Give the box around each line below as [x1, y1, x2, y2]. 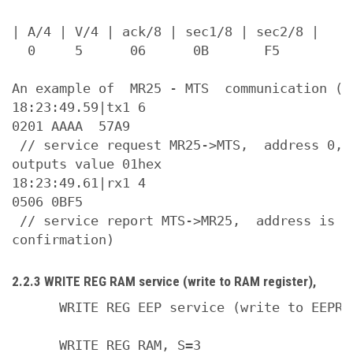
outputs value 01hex [12, 156, 162, 172]
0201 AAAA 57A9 [12, 118, 130, 134]
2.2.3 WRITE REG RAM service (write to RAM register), [12, 273, 316, 289]
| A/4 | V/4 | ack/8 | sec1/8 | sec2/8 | [12, 24, 319, 39]
